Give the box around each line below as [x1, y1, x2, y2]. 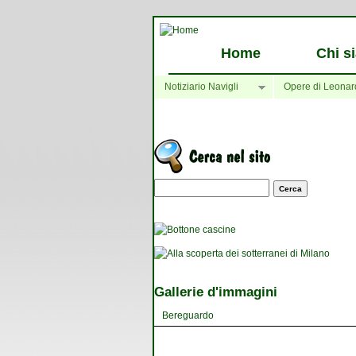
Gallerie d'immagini [154, 284, 277, 300]
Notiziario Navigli [164, 81, 238, 92]
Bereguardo [162, 309, 214, 321]
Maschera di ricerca [154, 178, 278, 194]
